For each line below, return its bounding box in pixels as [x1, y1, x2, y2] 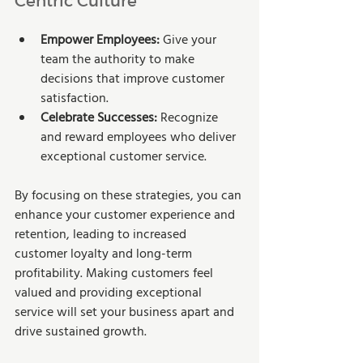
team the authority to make [41, 49, 198, 70]
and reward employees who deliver [41, 126, 239, 148]
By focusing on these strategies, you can [15, 185, 245, 207]
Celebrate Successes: [41, 107, 157, 129]
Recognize [157, 107, 221, 129]
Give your [160, 29, 220, 51]
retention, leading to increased [15, 224, 190, 246]
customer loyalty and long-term [15, 243, 195, 265]
